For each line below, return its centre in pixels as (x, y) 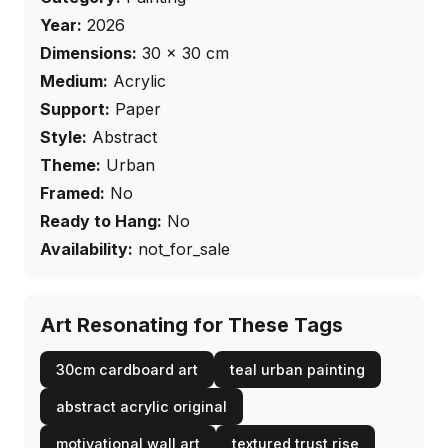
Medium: (74, 81)
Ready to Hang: (101, 221)
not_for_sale (184, 249)
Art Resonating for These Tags (191, 325)
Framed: (72, 193)
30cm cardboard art (127, 370)
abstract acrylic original (141, 407)
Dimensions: (88, 53)
